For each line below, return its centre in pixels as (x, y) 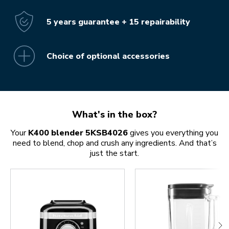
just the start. (114, 154)
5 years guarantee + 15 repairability (118, 22)
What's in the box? (114, 115)
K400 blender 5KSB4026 (78, 133)
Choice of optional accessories (108, 56)
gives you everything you (173, 133)
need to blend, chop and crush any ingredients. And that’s (114, 143)
